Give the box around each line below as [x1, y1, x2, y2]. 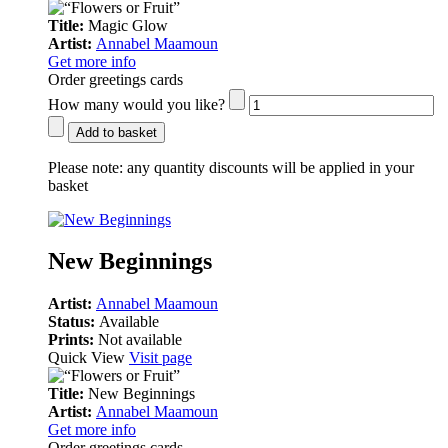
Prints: [48, 331, 98, 349]
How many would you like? [48, 95, 225, 113]
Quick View [48, 349, 129, 367]
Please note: [48, 158, 123, 176]
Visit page [129, 349, 192, 367]
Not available [98, 331, 182, 349]
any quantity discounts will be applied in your [123, 158, 414, 176]
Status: [48, 313, 99, 331]
